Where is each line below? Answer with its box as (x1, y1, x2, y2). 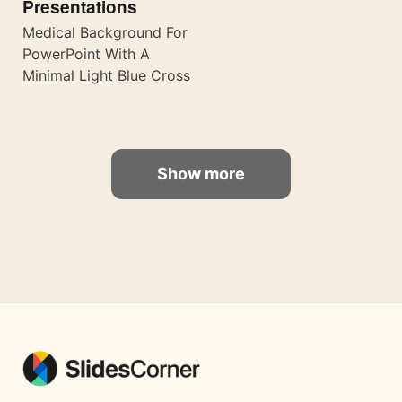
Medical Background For (22, 23, 188, 42)
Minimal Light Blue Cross (22, 66, 190, 85)
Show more (157, 164, 245, 184)
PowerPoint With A (22, 45, 150, 64)
